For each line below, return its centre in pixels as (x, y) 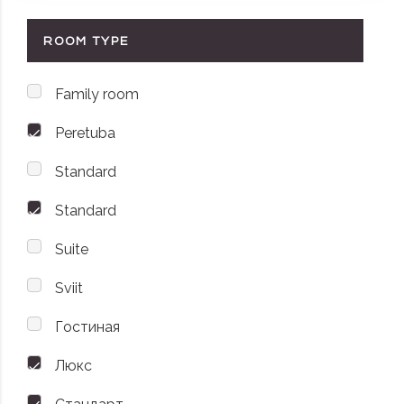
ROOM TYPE (86, 42)
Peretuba (85, 133)
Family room (97, 95)
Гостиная (87, 327)
